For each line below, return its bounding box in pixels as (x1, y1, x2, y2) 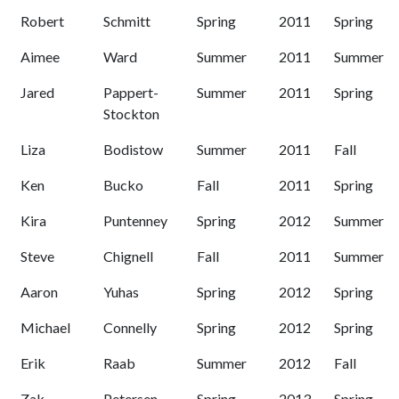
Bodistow (103, 141, 163, 159)
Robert (20, 12, 64, 30)
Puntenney (103, 212, 167, 230)
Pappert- (103, 84, 159, 102)
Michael (20, 319, 70, 337)
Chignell (103, 248, 153, 265)
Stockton (103, 105, 159, 123)
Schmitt (103, 12, 151, 30)
